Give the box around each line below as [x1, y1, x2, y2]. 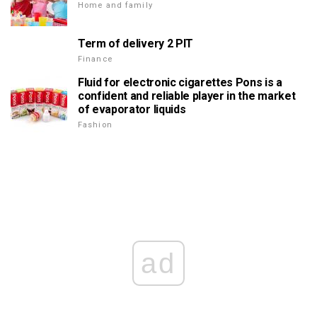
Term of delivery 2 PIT [78, 37, 193, 51]
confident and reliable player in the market [78, 89, 296, 103]
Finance [78, 54, 113, 64]
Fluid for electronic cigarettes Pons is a [78, 76, 282, 90]
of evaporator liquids [78, 103, 186, 117]
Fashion [78, 120, 113, 130]
